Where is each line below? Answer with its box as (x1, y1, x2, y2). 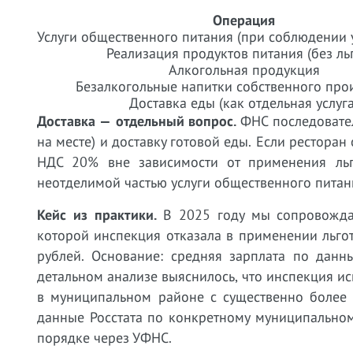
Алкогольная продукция (168, 61, 320, 79)
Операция (213, 11, 275, 29)
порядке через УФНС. (37, 329, 172, 347)
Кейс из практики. (37, 206, 157, 224)
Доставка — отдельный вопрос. (37, 112, 236, 130)
